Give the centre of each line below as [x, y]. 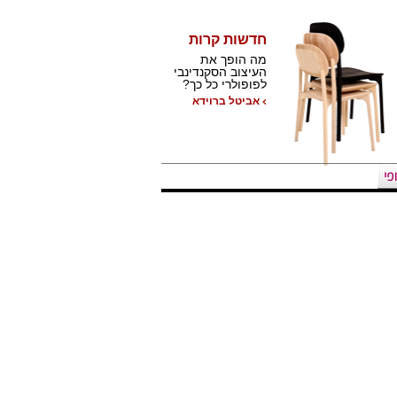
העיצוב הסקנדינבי [221, 72]
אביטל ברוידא [226, 101]
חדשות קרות [228, 39]
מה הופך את [234, 59]
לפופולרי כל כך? [225, 84]
